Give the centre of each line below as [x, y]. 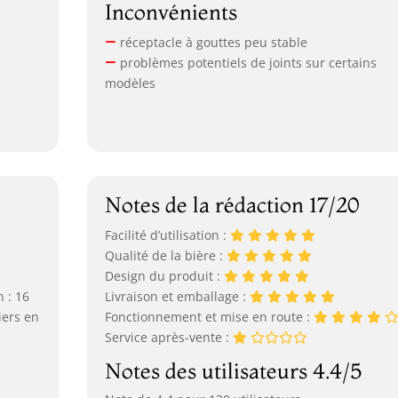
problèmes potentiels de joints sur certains [247, 63]
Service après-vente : [169, 337]
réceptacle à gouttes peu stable [212, 43]
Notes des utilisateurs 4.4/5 [234, 370]
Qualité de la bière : [166, 255]
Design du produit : [165, 275]
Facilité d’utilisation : [168, 235]
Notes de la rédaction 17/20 [233, 204]
